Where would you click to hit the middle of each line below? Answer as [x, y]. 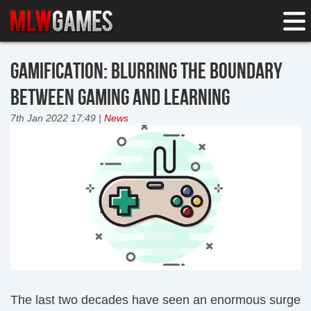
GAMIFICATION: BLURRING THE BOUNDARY [146, 72]
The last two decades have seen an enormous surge [155, 300]
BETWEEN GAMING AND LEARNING [120, 98]
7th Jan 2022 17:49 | [57, 118]
